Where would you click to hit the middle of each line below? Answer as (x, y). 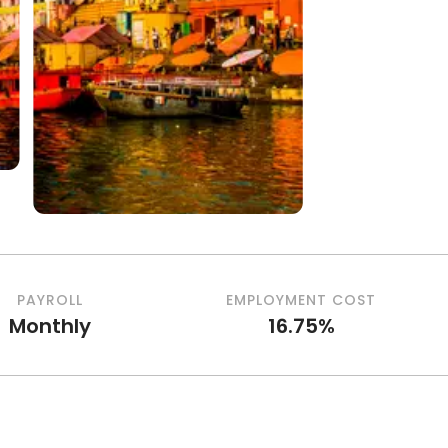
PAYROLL (50, 299)
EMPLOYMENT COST (301, 299)
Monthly (50, 325)
